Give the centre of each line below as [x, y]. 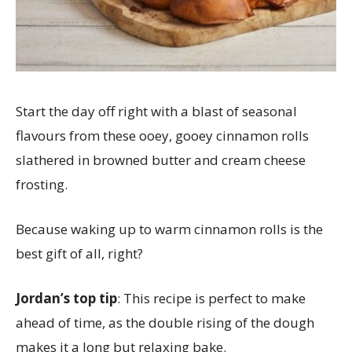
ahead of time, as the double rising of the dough [165, 322]
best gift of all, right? [79, 253]
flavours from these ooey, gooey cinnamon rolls [162, 135]
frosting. [43, 184]
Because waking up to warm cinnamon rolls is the [169, 229]
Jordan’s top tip [66, 298]
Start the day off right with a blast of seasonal [156, 111]
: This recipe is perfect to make [211, 298]
